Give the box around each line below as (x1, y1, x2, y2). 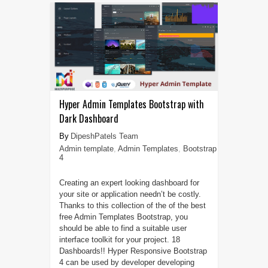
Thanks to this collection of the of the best (59, 201, 206, 211)
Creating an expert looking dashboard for (59, 178, 199, 188)
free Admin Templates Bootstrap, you (59, 212, 188, 222)
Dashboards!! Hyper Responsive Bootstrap (59, 246, 207, 256)
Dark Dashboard (59, 111, 118, 126)
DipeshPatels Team (70, 132, 138, 141)
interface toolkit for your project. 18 (59, 235, 180, 245)
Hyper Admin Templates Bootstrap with (59, 97, 204, 112)
